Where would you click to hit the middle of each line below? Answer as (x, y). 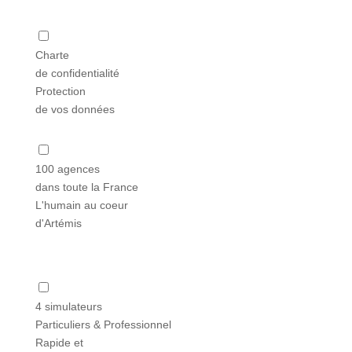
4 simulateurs (68, 306)
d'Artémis (58, 223)
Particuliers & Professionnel (103, 324)
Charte (52, 55)
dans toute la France (86, 187)
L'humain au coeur (81, 205)
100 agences (67, 169)
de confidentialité (77, 73)
